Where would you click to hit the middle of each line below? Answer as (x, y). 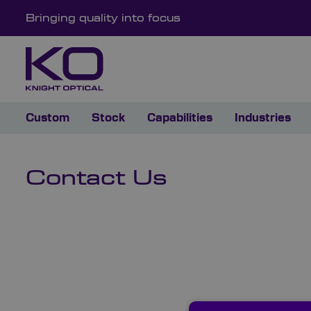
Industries (263, 118)
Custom (48, 118)
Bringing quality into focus (103, 19)
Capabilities (180, 118)
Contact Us (96, 179)
